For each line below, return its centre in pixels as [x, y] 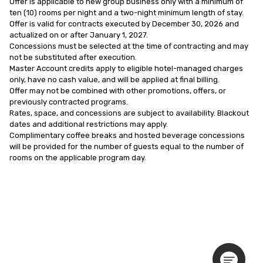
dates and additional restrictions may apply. [89, 124]
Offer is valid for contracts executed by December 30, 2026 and [124, 23]
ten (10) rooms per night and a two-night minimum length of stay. [127, 12]
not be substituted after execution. [73, 57]
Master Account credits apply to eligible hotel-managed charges [126, 68]
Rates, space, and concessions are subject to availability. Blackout [129, 113]
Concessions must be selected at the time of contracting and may [129, 46]
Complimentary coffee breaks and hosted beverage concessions [127, 135]
